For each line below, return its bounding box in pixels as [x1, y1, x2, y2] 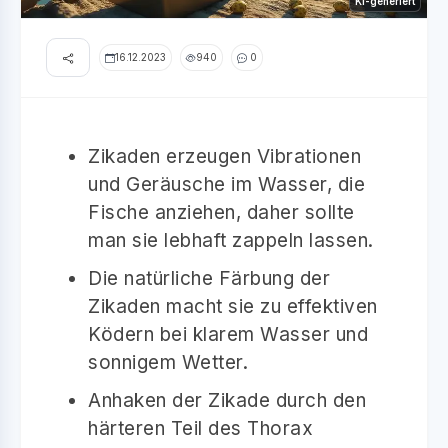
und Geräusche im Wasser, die [88, 172, 365, 196]
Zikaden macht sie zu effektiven [88, 294, 378, 318]
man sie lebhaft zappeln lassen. [88, 228, 374, 252]
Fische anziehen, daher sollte [88, 200, 355, 224]
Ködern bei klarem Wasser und [88, 322, 368, 346]
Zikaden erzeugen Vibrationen [88, 144, 361, 168]
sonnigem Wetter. [88, 350, 248, 374]
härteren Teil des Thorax [88, 416, 313, 440]
